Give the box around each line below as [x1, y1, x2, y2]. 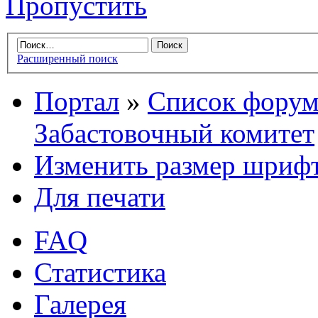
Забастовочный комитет [34, 118, 314, 149]
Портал [34, 86, 119, 117]
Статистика [34, 257, 166, 288]
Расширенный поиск [17, 53, 118, 65]
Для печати [34, 182, 165, 213]
